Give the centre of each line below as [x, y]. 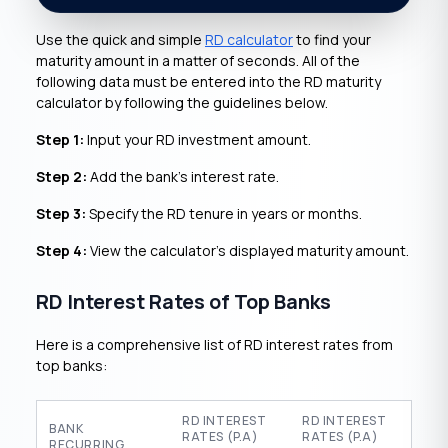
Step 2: [61, 176]
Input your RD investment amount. [197, 139]
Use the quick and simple [120, 39]
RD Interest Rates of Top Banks [183, 301]
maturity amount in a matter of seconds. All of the [198, 60]
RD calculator [249, 39]
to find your [332, 39]
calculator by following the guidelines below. [182, 102]
